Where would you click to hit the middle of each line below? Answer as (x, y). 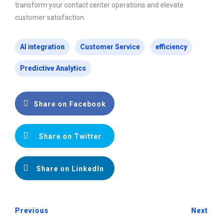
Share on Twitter (70, 136)
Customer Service (110, 47)
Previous (32, 210)
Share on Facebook (70, 104)
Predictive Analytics (53, 68)
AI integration (42, 47)
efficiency (171, 47)
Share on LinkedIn (70, 168)
